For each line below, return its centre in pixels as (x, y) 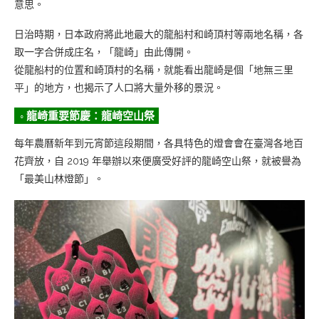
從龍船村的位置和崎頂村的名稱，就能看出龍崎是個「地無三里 (154, 69)
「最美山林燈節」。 (59, 178)
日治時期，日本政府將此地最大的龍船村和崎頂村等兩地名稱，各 (159, 34)
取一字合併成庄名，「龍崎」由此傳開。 (104, 52)
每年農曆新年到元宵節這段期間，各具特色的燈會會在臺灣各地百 (159, 143)
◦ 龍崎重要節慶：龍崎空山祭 (87, 115)
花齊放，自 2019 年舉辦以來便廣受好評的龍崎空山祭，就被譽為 (158, 161)
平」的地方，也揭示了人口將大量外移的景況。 (119, 87)
